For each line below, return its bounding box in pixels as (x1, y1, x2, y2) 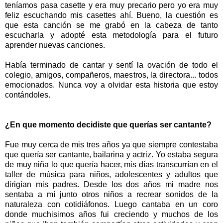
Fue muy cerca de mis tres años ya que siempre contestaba (5, 140, 218, 149)
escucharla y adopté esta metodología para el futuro (5, 31, 218, 40)
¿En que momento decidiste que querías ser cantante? (5, 120, 214, 129)
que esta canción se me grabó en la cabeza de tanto (5, 21, 218, 30)
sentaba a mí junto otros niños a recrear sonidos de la (5, 190, 218, 199)
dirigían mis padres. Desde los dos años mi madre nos (5, 180, 218, 189)
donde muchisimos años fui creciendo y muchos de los (5, 210, 218, 219)
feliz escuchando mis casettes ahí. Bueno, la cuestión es (5, 11, 218, 20)
